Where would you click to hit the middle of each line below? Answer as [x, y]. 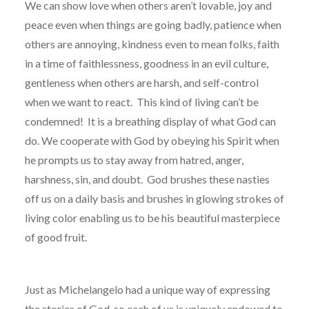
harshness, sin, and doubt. [83, 179]
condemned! [54, 121]
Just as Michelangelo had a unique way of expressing [147, 289]
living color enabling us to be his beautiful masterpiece [152, 217]
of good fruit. [56, 237]
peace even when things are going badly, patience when [153, 24]
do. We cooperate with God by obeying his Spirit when [152, 140]
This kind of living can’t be [197, 101]
